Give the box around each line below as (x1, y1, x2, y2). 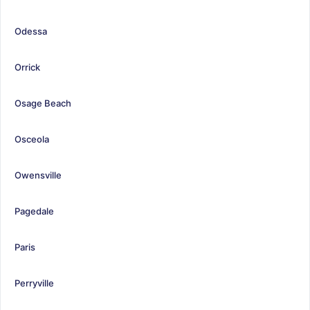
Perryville (15, 277, 54, 289)
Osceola (15, 133, 49, 145)
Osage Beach (15, 97, 71, 109)
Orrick (15, 61, 40, 73)
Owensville (15, 169, 62, 181)
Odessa (15, 25, 47, 37)
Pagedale (15, 205, 54, 217)
